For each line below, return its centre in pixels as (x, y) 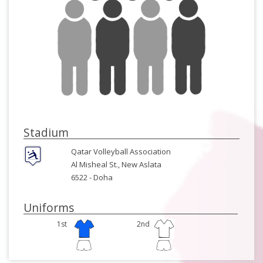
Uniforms (49, 208)
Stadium (46, 132)
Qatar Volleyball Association (121, 151)
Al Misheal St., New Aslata (116, 164)
